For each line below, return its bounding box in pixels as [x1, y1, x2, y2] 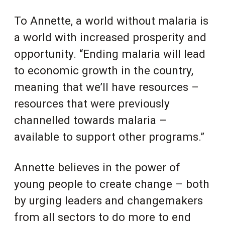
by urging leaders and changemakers [14, 193, 203, 207]
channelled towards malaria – [14, 113, 167, 127]
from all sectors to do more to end [14, 210, 191, 223]
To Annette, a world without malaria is [14, 14, 208, 27]
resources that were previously [14, 96, 170, 110]
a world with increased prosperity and [14, 30, 206, 44]
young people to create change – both [14, 177, 209, 190]
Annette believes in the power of [14, 160, 180, 174]
